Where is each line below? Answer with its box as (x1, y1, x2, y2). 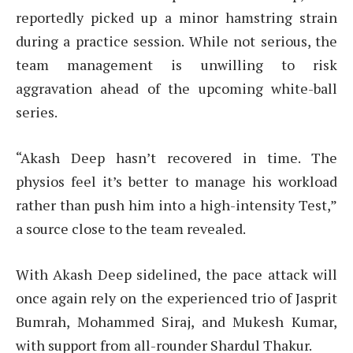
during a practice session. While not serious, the (16, 32, 337, 51)
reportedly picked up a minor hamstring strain (16, 8, 337, 28)
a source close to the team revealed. (16, 218, 246, 238)
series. (16, 102, 58, 122)
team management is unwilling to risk (16, 55, 337, 75)
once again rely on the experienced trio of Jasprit (16, 288, 337, 307)
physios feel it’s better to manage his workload (16, 171, 337, 191)
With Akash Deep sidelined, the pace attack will (16, 264, 337, 284)
